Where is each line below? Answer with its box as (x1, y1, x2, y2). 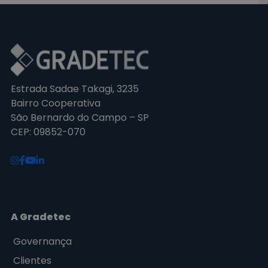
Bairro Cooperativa (11, 96, 101, 111)
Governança (13, 234, 72, 249)
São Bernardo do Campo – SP (11, 111, 150, 125)
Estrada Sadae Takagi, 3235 (11, 82, 139, 96)
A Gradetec (11, 210, 71, 224)
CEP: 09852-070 (11, 125, 86, 139)
